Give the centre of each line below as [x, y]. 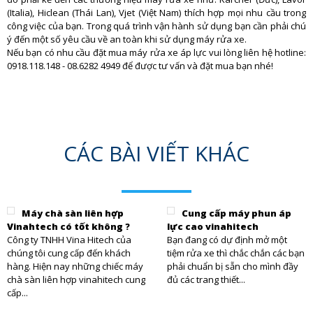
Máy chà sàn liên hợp [73, 213]
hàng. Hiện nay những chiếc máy [75, 267]
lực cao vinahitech [213, 227]
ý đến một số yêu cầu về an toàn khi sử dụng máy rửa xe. [127, 39]
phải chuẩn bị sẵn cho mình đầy [233, 267]
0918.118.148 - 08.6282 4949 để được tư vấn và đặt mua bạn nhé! [140, 66]
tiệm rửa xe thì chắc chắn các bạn [236, 253]
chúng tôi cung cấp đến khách [69, 253]
